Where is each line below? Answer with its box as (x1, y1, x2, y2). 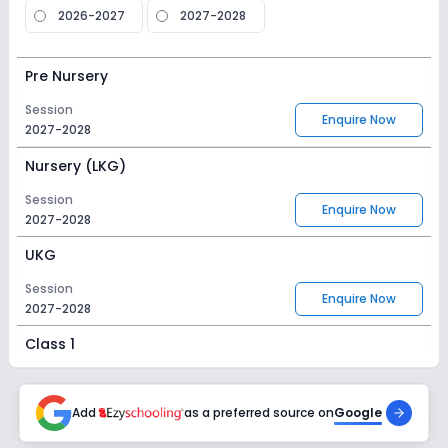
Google (334, 404, 383, 421)
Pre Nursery (25, 66, 108, 86)
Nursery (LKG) (25, 156, 126, 176)
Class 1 (25, 334, 75, 354)
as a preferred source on (184, 404, 335, 421)
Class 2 (25, 423, 79, 443)
